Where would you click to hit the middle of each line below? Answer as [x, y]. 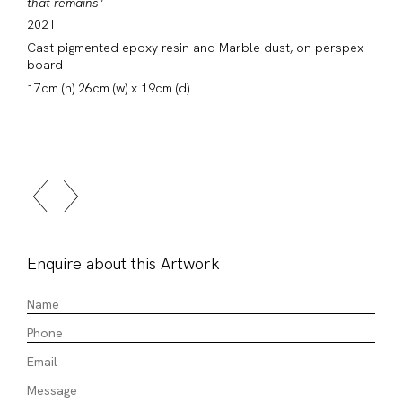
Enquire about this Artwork [123, 263]
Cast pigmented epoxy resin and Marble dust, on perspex [195, 47]
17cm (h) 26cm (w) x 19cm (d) [108, 87]
